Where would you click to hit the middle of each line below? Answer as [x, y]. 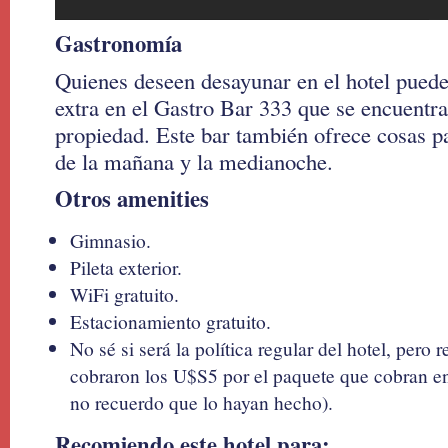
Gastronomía [118, 43]
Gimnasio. [110, 240]
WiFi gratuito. [124, 294]
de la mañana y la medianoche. [194, 161]
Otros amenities [132, 198]
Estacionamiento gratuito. [170, 321]
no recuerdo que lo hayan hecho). [201, 402]
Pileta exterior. [126, 267]
